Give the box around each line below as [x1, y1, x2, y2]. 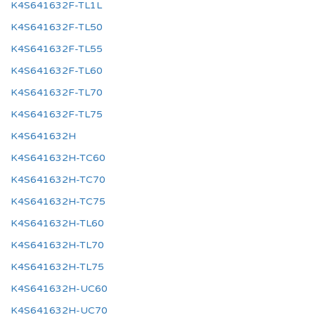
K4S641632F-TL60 [11, 65, 103, 77]
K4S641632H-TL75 [11, 261, 104, 273]
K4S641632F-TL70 [11, 86, 103, 98]
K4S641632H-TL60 [11, 217, 104, 229]
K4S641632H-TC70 [11, 174, 105, 186]
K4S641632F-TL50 [11, 21, 103, 33]
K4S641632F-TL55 [11, 43, 103, 55]
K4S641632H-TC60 [11, 152, 105, 164]
